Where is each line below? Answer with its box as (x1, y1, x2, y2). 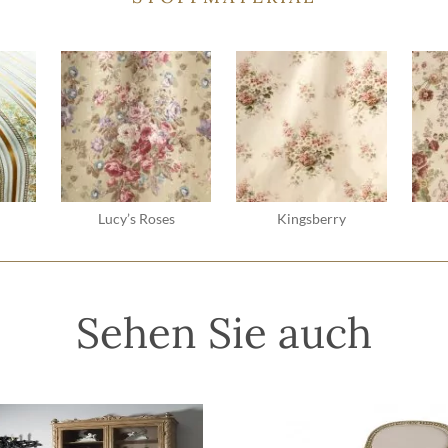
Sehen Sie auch (76, 305, 372, 360)
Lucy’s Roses (97, 209, 175, 227)
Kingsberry (277, 209, 347, 227)
